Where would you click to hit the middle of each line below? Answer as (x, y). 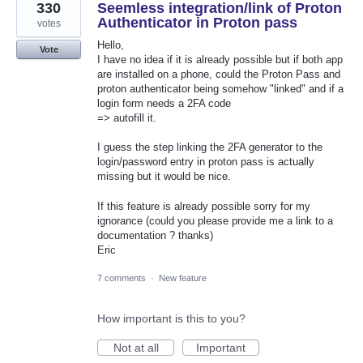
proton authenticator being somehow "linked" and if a (220, 89)
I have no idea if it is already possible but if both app (220, 60)
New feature (183, 278)
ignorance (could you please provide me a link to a (215, 220)
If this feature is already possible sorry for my (204, 206)
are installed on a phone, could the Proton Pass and (219, 75)
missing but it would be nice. (164, 177)
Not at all (136, 347)
